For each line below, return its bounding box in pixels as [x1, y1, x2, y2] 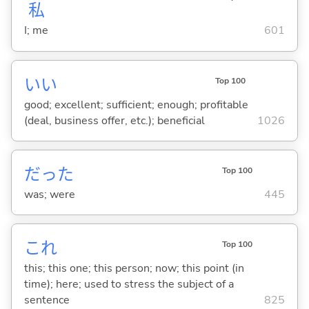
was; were [23, 186, 75, 202]
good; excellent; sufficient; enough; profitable [23, 97, 248, 112]
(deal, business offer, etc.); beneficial [23, 112, 205, 128]
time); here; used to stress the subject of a [23, 276, 234, 292]
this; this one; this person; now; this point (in [23, 260, 244, 276]
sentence [23, 292, 70, 308]
